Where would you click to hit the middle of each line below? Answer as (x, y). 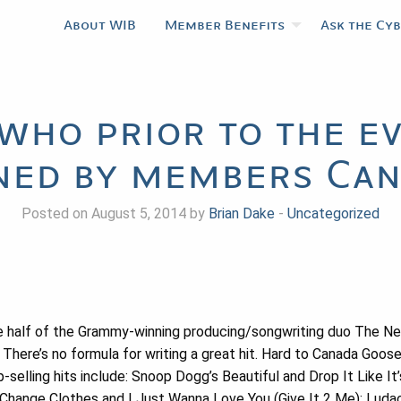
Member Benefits (225, 25)
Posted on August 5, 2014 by (115, 213)
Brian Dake (242, 213)
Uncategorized (333, 213)
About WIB (100, 25)
